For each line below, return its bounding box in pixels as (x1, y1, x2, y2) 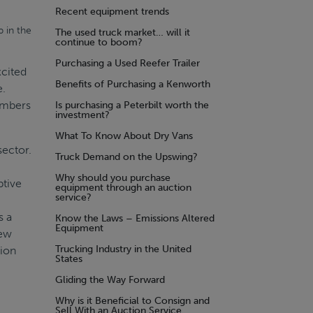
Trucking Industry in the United (55, 243, 191, 255)
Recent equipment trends (55, 6, 169, 17)
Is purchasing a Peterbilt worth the (55, 99, 209, 111)
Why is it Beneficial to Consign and (55, 295, 210, 307)
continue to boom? (55, 36, 143, 48)
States (55, 253, 82, 265)
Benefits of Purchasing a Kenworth (55, 78, 210, 90)
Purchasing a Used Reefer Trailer (55, 57, 200, 69)
